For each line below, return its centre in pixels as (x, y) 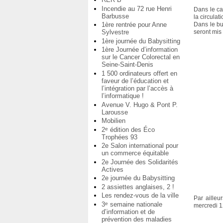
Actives (112, 169)
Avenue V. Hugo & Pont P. (140, 105)
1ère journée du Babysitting (141, 41)
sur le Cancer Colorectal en (141, 57)
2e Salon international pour (140, 146)
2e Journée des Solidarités (140, 162)
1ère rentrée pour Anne (134, 25)
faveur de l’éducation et (135, 81)
